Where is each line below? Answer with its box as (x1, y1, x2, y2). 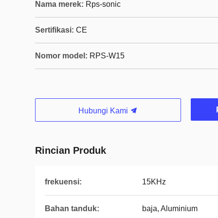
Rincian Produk (35, 145, 106, 156)
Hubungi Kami (78, 107, 130, 115)
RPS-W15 (90, 52, 125, 60)
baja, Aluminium (142, 204, 198, 213)
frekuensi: (45, 178, 82, 186)
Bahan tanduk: (45, 204, 99, 213)
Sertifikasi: (35, 26, 74, 34)
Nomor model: (35, 52, 88, 60)
